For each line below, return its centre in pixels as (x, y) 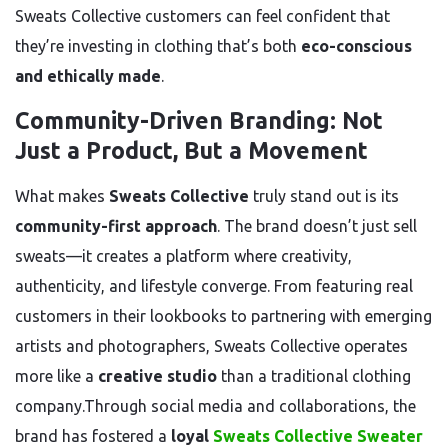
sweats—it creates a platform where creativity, (183, 256)
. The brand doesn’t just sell (317, 226)
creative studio (157, 376)
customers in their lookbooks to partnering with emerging (223, 316)
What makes (62, 196)
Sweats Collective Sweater (318, 436)
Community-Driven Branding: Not (199, 120)
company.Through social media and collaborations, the (215, 406)
